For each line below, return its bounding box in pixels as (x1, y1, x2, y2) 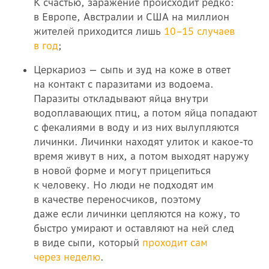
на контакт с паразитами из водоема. (34, 77, 214, 90)
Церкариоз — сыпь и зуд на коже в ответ (34, 63, 231, 76)
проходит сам (142, 236, 208, 249)
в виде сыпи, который (34, 236, 142, 249)
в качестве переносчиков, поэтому (34, 193, 201, 205)
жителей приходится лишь (34, 25, 164, 37)
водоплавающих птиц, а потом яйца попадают (34, 106, 257, 119)
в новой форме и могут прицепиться (34, 164, 211, 177)
